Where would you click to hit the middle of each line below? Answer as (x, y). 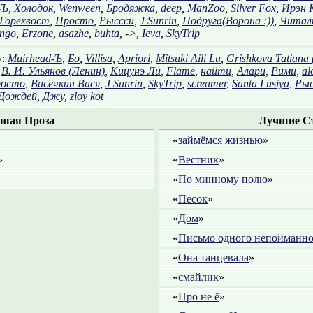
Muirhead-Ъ (35, 58)
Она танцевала (213, 257)
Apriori (134, 58)
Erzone (37, 33)
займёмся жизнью (220, 140)
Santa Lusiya (261, 83)
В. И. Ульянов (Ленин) (53, 71)
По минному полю (223, 179)
